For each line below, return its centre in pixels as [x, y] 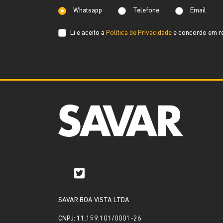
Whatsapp [88, 11]
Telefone [146, 11]
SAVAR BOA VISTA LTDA [94, 200]
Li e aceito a [88, 33]
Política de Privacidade [139, 33]
